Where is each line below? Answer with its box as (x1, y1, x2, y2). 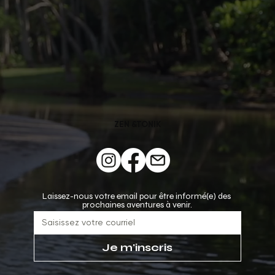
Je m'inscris (102, 241, 173, 255)
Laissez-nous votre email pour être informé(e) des (42, 191, 231, 202)
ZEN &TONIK (114, 119, 161, 130)
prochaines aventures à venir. (82, 199, 193, 211)
